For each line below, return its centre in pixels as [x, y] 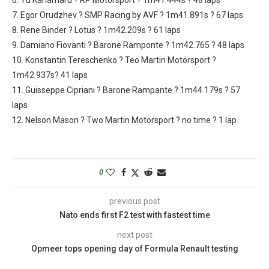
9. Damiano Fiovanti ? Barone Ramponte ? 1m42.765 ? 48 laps [128, 45]
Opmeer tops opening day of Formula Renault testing [134, 248]
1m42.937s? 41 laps [50, 75]
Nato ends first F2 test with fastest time [134, 215]
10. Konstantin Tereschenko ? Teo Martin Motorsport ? [114, 60]
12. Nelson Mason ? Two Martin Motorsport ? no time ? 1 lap [124, 120]
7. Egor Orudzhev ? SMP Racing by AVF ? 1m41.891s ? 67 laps [128, 15]
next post [134, 234]
